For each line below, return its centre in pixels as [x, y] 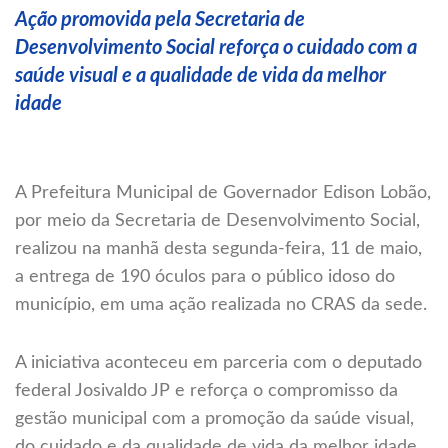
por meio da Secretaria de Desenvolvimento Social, [217, 220]
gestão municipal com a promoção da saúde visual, [214, 418]
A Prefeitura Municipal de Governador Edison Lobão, [223, 192]
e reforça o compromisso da [284, 390]
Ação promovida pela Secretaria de [160, 19]
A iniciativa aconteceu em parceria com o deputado [218, 362]
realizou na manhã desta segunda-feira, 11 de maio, [218, 248]
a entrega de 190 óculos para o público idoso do [205, 276]
